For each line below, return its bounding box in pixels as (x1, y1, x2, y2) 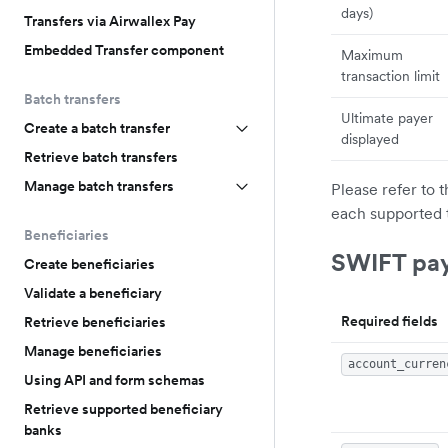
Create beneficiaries (24, 255, 155, 273)
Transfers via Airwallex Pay (24, 12, 196, 30)
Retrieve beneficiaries (24, 313, 166, 331)
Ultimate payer (341, 108, 433, 127)
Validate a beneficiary (24, 284, 162, 302)
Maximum (341, 45, 403, 64)
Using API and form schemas (24, 371, 205, 389)
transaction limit (341, 66, 440, 85)
